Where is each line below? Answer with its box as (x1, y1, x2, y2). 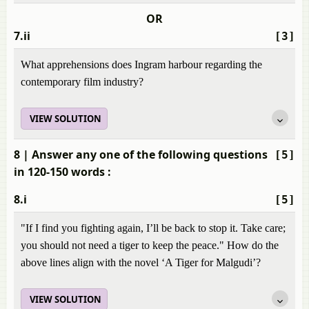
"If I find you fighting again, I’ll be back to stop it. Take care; (21, 222, 286, 234)
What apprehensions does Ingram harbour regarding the (21, 59, 262, 70)
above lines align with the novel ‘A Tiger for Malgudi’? (21, 257, 261, 268)
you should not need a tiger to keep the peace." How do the (21, 239, 279, 251)
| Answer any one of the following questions (20, 147, 268, 162)
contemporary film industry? (21, 76, 143, 88)
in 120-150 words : (14, 164, 111, 179)
